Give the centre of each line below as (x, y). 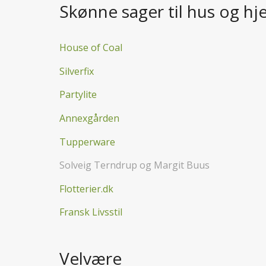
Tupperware (87, 142)
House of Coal (91, 48)
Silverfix (77, 71)
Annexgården (89, 118)
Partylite (78, 95)
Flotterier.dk (88, 189)
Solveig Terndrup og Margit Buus (134, 165)
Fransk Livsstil (91, 212)
